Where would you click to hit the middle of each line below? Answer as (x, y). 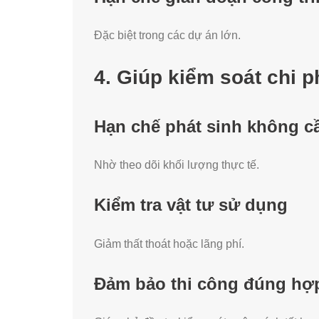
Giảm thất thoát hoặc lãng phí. (169, 244)
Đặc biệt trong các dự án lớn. (167, 35)
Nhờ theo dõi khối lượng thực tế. (177, 165)
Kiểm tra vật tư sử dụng (191, 205)
